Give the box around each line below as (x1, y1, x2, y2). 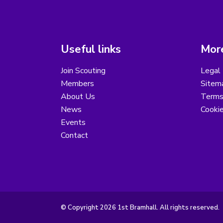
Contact (61, 130, 88, 141)
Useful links (61, 42, 121, 57)
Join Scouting (61, 65, 106, 77)
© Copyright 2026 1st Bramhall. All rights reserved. (61, 203, 220, 213)
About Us (61, 91, 95, 103)
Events (61, 117, 86, 128)
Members (61, 78, 94, 90)
